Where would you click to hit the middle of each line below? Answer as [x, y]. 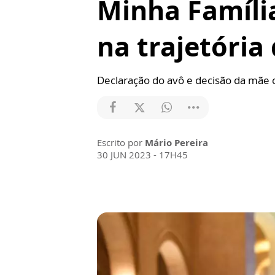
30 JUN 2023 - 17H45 [142, 155]
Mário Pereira [176, 142]
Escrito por [121, 142]
